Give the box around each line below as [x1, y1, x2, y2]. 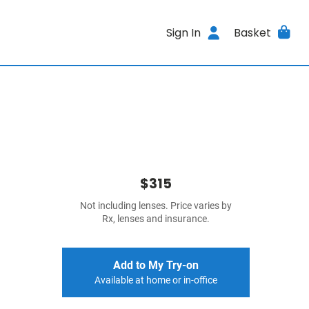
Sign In [166, 24, 201, 41]
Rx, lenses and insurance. [102, 213, 210, 225]
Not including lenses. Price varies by [80, 200, 232, 212]
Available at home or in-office [94, 275, 217, 286]
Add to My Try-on [113, 259, 199, 272]
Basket [233, 24, 271, 41]
